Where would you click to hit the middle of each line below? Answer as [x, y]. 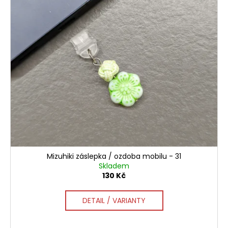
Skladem [114, 166]
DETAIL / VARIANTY [114, 200]
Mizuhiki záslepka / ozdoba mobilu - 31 [114, 156]
